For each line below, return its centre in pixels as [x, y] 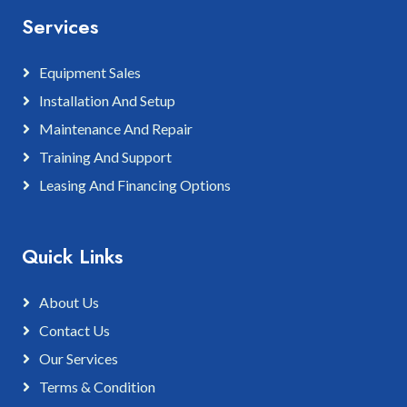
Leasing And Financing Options [135, 184]
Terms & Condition [97, 386]
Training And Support [105, 156]
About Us [69, 302]
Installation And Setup [107, 100]
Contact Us [74, 330]
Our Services [79, 358]
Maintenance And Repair [116, 128]
